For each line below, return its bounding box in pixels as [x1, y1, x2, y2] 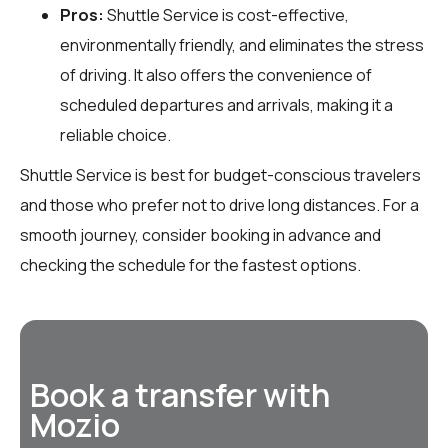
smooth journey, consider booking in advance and [20, 223, 381, 246]
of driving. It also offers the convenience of [60, 63, 372, 86]
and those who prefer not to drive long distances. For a [20, 193, 419, 216]
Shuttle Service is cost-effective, [104, 3, 349, 26]
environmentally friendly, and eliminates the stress [60, 33, 424, 56]
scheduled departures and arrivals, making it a [60, 93, 393, 116]
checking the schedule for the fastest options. [20, 253, 361, 276]
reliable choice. [60, 123, 171, 146]
